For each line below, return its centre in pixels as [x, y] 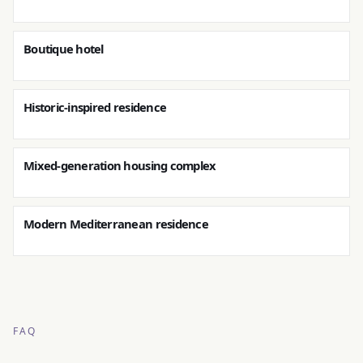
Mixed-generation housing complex [120, 165]
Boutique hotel [64, 49]
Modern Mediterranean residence [116, 224]
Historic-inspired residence [95, 107]
